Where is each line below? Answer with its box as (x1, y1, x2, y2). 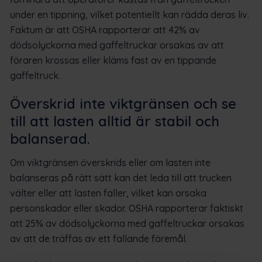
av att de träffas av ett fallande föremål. (10, 232, 187, 244)
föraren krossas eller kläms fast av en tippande (10, 54, 216, 66)
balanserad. (10, 129, 90, 147)
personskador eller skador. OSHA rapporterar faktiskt (10, 202, 243, 214)
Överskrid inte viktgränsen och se (10, 94, 236, 112)
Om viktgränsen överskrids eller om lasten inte (10, 156, 211, 168)
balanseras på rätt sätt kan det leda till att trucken (10, 171, 232, 184)
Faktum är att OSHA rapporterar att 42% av (10, 23, 200, 36)
